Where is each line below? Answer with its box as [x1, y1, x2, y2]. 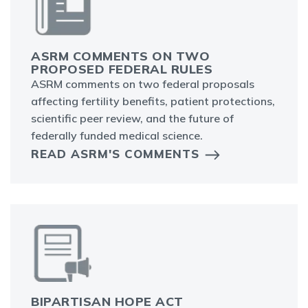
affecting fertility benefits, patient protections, [31, 94, 275, 109]
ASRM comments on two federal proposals [31, 77, 254, 91]
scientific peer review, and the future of [31, 111, 234, 126]
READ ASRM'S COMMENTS [31, 146, 199, 162]
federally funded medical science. [31, 129, 203, 143]
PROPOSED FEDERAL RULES [31, 61, 212, 78]
